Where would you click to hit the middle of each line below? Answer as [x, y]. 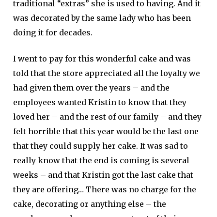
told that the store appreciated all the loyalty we [106, 73]
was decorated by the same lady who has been [102, 18]
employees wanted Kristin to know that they [100, 102]
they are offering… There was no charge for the [104, 189]
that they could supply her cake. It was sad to [100, 146]
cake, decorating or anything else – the [89, 204]
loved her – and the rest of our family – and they [107, 117]
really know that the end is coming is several [101, 160]
